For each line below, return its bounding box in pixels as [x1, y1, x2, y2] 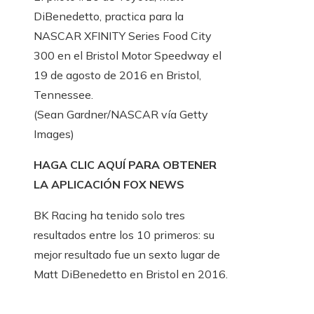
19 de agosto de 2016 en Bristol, [34, 68, 201, 83]
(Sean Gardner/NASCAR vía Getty [34, 107, 208, 122]
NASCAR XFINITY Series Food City [34, 29, 212, 43]
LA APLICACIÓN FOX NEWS [34, 177, 184, 192]
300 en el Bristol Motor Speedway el [34, 48, 221, 63]
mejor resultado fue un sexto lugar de [34, 247, 220, 262]
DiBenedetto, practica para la [34, 9, 184, 24]
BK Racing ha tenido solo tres [34, 208, 185, 223]
